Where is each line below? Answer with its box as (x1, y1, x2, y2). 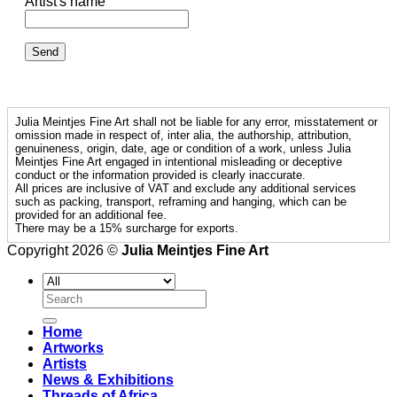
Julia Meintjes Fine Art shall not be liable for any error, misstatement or (15, 115, 378, 129)
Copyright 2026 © (7, 243, 121, 259)
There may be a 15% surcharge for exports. (15, 222, 238, 236)
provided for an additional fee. (15, 208, 167, 222)
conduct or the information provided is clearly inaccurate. (15, 168, 306, 183)
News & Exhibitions (43, 372, 174, 388)
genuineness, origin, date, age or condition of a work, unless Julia (15, 142, 351, 156)
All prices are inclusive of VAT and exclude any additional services (15, 182, 356, 196)
